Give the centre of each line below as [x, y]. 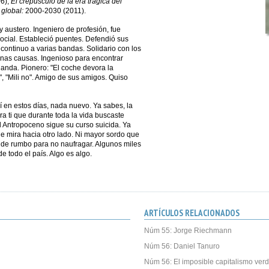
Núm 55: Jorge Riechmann [188, 231]
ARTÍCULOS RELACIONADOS [192, 213]
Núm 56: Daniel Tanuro [182, 246]
